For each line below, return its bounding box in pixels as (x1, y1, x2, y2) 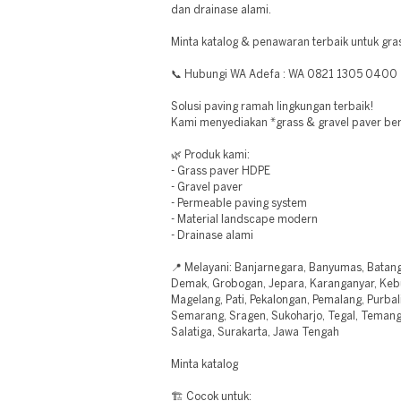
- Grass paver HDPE (171, 166, 270, 176)
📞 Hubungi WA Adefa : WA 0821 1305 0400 (171, 70, 397, 80)
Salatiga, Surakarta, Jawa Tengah (171, 328, 339, 337)
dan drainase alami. (171, 5, 272, 15)
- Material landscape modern (171, 215, 318, 225)
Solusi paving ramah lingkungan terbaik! (171, 102, 373, 112)
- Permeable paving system (171, 199, 307, 209)
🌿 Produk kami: (171, 150, 250, 160)
